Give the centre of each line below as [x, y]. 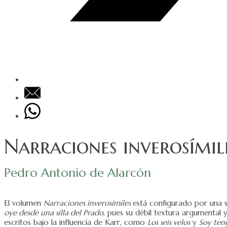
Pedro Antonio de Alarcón [78, 173]
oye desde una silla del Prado [54, 212]
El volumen [24, 203]
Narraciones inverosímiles [88, 203]
